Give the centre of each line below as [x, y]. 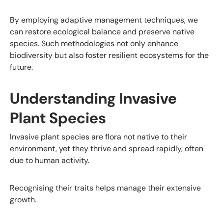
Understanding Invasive [93, 99]
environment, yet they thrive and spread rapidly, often [107, 149]
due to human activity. [50, 161]
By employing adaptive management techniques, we [104, 20]
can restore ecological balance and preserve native [102, 32]
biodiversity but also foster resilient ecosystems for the [109, 55]
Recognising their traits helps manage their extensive [105, 188]
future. [21, 67]
